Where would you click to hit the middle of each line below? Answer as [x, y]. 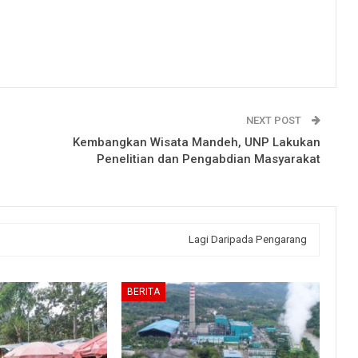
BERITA [143, 291]
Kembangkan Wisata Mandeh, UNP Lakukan [197, 142]
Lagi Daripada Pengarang [248, 239]
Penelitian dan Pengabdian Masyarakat [209, 159]
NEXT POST [275, 120]
